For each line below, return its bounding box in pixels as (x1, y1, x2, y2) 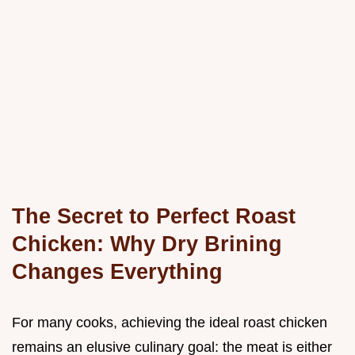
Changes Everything (12, 259, 223, 284)
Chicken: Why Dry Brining (12, 231, 282, 257)
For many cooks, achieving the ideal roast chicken (12, 315, 327, 331)
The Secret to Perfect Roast (12, 204, 296, 229)
